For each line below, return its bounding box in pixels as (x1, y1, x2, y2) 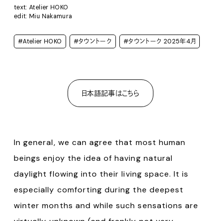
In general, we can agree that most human (14, 137, 185, 148)
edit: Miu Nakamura (14, 12, 73, 20)
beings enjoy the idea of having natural (14, 153, 173, 164)
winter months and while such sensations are (14, 200, 199, 211)
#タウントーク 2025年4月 (123, 37, 196, 46)
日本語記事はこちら (81, 88, 140, 98)
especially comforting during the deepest (14, 184, 184, 195)
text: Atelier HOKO (14, 3, 69, 11)
